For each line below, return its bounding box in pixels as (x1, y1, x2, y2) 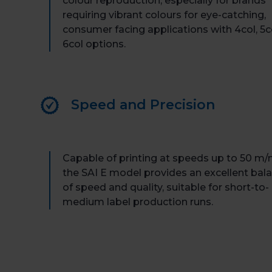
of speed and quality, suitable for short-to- (63, 181, 270, 193)
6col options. (63, 38, 126, 50)
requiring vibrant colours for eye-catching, (63, 8, 267, 21)
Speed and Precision (71, 96, 216, 113)
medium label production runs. (63, 195, 214, 208)
